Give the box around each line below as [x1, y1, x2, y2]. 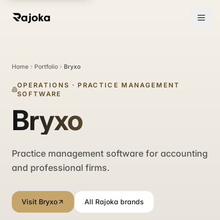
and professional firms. [12, 163, 110, 173]
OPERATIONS [17, 81, 70, 89]
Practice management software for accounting [12, 148, 208, 159]
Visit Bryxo [22, 197, 57, 206]
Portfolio [34, 63, 58, 70]
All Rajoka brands [84, 197, 144, 206]
